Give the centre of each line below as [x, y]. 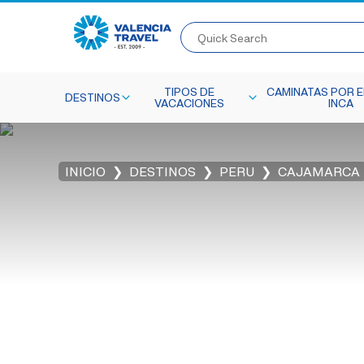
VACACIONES [189, 103]
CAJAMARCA [319, 171]
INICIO [85, 171]
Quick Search [229, 28]
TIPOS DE [189, 91]
